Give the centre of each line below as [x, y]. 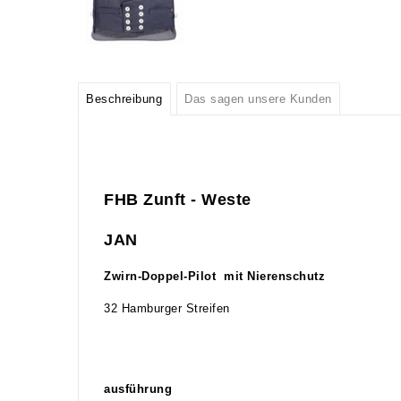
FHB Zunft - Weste [178, 199]
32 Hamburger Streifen [167, 308]
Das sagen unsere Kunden [258, 99]
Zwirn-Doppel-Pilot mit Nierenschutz [214, 276]
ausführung [138, 389]
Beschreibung [124, 99]
